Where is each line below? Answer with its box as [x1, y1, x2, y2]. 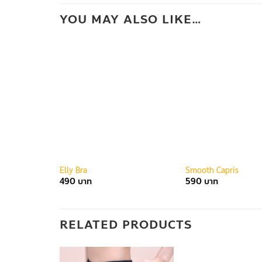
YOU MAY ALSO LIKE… [60, 10, 202, 29]
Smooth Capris [185, 164, 239, 175]
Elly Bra [59, 164, 87, 175]
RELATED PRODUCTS [60, 215, 192, 234]
